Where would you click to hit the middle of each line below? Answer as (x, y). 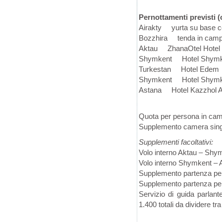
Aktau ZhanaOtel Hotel (179, 48)
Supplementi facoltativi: (176, 142)
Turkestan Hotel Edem (179, 69)
